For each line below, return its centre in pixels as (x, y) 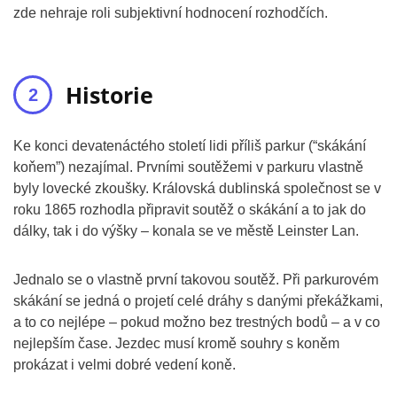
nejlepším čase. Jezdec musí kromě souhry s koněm (176, 343)
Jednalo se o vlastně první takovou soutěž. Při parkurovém (196, 280)
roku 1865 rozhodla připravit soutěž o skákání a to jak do (190, 210)
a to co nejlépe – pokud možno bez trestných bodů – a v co (197, 322)
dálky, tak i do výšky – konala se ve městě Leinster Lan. (186, 231)
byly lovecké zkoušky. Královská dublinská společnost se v (197, 188)
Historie (109, 95)
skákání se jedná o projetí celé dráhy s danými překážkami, (198, 301)
